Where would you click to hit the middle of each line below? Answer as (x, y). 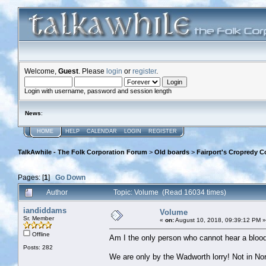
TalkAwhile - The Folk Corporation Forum (83, 152)
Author (57, 192)
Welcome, (41, 71)
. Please (92, 71)
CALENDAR (102, 131)
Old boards (172, 152)
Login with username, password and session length (98, 91)
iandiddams (45, 210)
